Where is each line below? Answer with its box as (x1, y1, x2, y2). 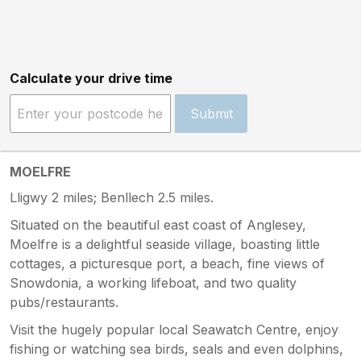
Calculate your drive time (10, 70, 172, 87)
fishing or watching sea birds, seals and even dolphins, (10, 341, 343, 358)
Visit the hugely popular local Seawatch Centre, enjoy (10, 322, 338, 338)
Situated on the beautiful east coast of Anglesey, (10, 217, 306, 234)
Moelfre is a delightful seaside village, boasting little (10, 236, 320, 253)
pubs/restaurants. (10, 294, 118, 311)
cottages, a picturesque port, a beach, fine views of (10, 255, 325, 272)
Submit (189, 106, 233, 122)
